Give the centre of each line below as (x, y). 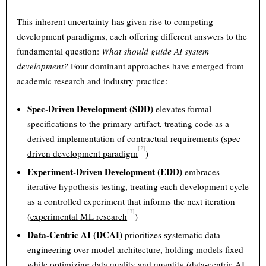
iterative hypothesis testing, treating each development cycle (138, 187)
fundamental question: (59, 51)
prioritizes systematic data (172, 235)
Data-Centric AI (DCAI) (75, 235)
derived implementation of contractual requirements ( (126, 139)
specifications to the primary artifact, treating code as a (129, 124)
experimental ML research (79, 216)
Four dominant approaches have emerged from (156, 66)
